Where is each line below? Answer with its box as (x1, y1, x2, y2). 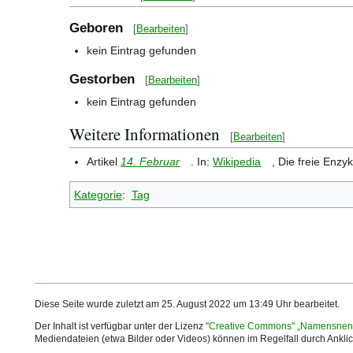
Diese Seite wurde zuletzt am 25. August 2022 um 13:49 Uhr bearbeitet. (35, 299, 340, 310)
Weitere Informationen (69, 122, 220, 145)
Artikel (87, 154, 121, 168)
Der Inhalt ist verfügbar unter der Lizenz (35, 321, 206, 333)
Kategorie (74, 188, 122, 201)
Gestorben (69, 71, 135, 87)
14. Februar (121, 154, 180, 168)
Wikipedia (213, 154, 262, 168)
